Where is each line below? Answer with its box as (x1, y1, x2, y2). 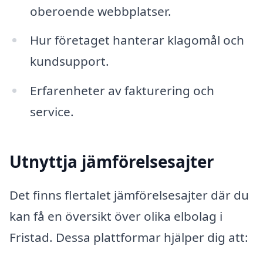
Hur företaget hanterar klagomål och (29, 32, 244, 49)
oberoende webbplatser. (29, 2, 171, 19)
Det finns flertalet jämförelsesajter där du (9, 187, 249, 203)
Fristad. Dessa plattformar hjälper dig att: (9, 229, 248, 245)
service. (29, 103, 74, 120)
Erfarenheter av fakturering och (29, 82, 214, 99)
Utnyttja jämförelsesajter (9, 150, 214, 173)
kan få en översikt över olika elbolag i (9, 208, 222, 224)
